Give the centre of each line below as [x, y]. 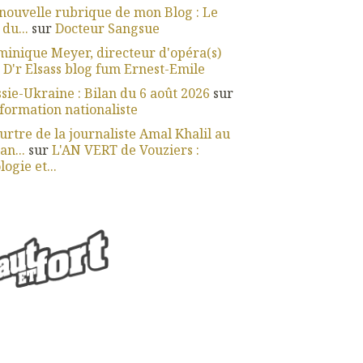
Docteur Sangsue [107, 28]
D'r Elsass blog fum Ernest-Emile [104, 69]
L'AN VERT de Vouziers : [125, 150]
